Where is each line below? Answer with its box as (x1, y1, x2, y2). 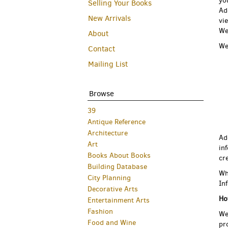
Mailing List (88, 59, 128, 69)
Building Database (88, 162, 147, 172)
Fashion (88, 207, 113, 216)
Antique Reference (88, 117, 146, 127)
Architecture (88, 128, 128, 138)
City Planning (88, 173, 131, 183)
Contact (88, 44, 115, 54)
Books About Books (88, 151, 151, 160)
